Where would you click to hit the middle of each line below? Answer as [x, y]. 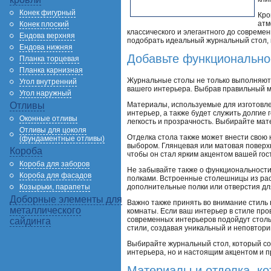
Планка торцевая [49, 59]
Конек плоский [44, 24]
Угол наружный [45, 93]
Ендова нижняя [46, 47]
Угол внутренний [48, 82]
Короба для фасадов [55, 175]
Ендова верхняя [47, 36]
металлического [45, 210]
